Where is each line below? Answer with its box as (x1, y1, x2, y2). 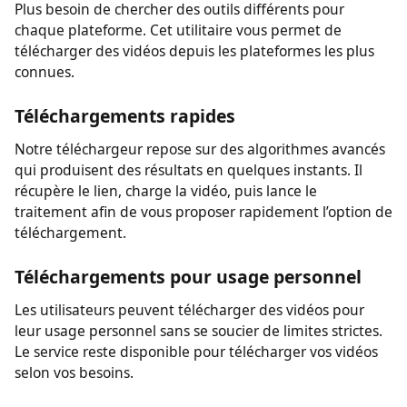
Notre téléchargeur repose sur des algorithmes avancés (14, 256, 397, 277)
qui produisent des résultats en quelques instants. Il (14, 277, 373, 299)
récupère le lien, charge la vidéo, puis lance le (14, 299, 327, 321)
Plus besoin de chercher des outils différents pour (14, 112, 355, 134)
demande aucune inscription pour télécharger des (14, 11, 362, 32)
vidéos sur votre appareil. (14, 32, 188, 54)
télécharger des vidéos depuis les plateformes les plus (14, 154, 386, 176)
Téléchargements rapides (14, 220, 243, 246)
